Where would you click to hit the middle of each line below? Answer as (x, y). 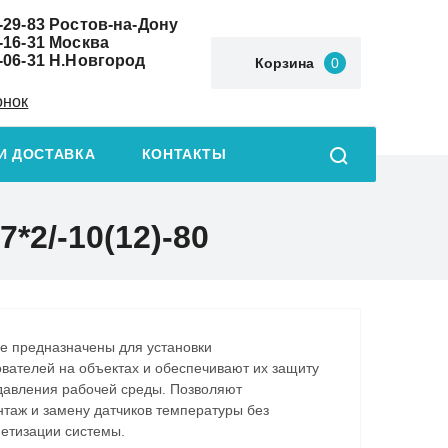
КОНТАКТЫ (184, 155)
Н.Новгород (95, 60)
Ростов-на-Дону (111, 24)
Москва (77, 42)
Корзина (284, 63)
